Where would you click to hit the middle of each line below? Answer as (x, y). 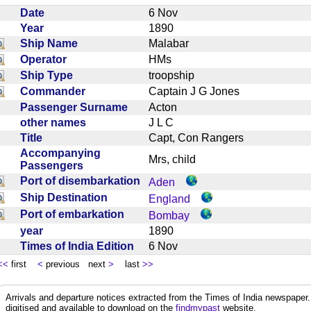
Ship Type (49, 75)
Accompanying (60, 153)
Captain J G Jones (200, 91)
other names (56, 122)
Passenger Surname (77, 107)
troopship (177, 75)
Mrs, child (178, 159)
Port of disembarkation (83, 180)
